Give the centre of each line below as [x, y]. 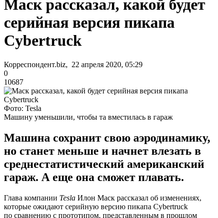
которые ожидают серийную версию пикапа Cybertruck [96, 206]
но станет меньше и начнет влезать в [102, 151]
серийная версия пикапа [89, 23]
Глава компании [32, 198]
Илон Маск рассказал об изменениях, [139, 198]
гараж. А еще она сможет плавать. [94, 177]
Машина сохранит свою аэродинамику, [107, 137]
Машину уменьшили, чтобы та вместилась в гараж [88, 117]
